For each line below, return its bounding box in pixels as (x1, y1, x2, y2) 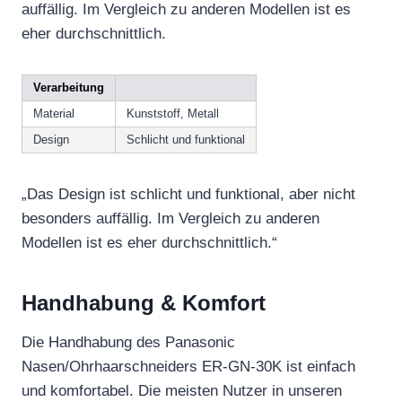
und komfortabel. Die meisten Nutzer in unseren (22, 381, 342, 399)
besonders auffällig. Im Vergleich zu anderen (22, 209, 319, 227)
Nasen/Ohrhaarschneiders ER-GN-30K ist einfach (22, 357, 355, 375)
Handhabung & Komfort (22, 290, 266, 315)
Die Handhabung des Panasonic (22, 333, 235, 351)
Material (33, 106, 74, 120)
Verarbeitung (33, 80, 104, 94)
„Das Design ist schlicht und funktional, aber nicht (22, 185, 355, 203)
